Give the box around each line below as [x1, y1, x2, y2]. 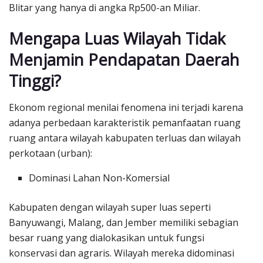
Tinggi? [9, 70, 61, 92]
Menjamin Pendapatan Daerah [9, 49, 240, 71]
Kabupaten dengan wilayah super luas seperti [9, 200, 211, 214]
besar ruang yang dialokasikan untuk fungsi [9, 231, 204, 244]
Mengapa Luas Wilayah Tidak [9, 28, 225, 50]
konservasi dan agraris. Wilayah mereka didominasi [9, 246, 234, 259]
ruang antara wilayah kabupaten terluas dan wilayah [9, 131, 241, 144]
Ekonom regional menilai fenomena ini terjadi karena [9, 100, 243, 114]
